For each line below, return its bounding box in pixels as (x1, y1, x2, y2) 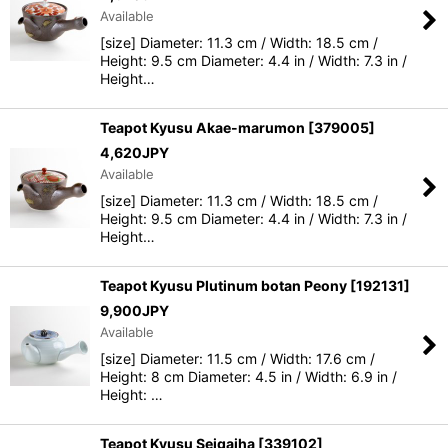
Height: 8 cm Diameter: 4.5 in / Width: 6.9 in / (100, 368, 397, 385)
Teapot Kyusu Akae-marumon (100, 119, 305, 136)
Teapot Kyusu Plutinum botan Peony (100, 277, 347, 294)
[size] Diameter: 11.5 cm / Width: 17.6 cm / (100, 350, 375, 367)
